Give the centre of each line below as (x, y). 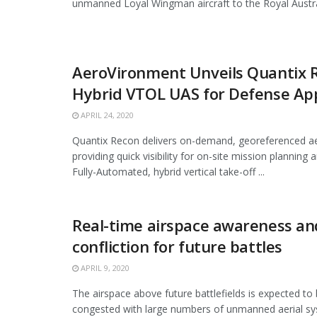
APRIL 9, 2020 (104, 268)
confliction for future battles (177, 247)
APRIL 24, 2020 (106, 115)
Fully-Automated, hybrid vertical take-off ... (168, 172)
